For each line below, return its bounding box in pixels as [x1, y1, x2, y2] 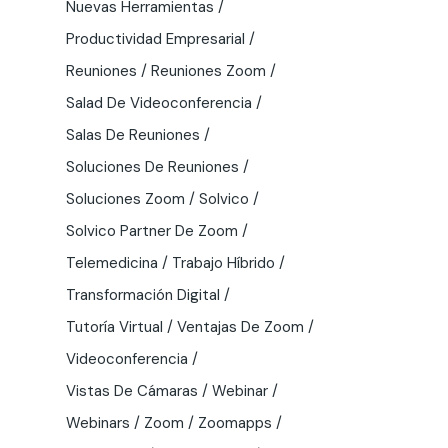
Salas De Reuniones [66, 124, 200, 145]
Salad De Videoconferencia [66, 92, 252, 113]
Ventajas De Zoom [177, 316, 304, 337]
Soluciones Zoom [66, 188, 185, 209]
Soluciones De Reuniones [66, 156, 239, 177]
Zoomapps [198, 412, 272, 433]
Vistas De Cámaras [66, 380, 198, 401]
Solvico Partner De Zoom [66, 220, 238, 241]
